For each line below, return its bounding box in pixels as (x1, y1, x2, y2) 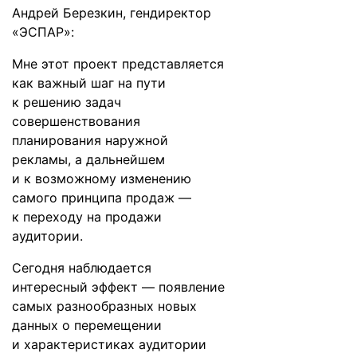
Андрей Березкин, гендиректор (12, 5, 211, 21)
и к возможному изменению (12, 171, 191, 186)
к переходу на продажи (12, 209, 162, 225)
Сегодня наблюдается (12, 260, 151, 276)
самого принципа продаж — (12, 190, 191, 206)
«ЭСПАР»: (12, 24, 74, 40)
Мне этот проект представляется (12, 56, 224, 72)
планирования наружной (12, 132, 168, 148)
